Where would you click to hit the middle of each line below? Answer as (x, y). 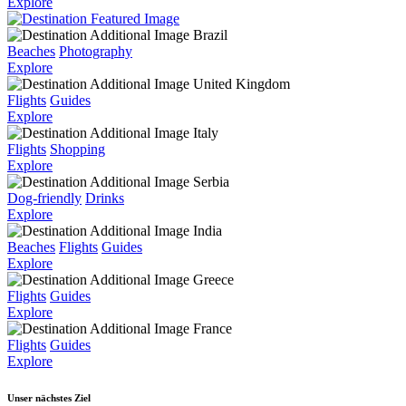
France (213, 329)
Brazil (210, 35)
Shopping (77, 150)
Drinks (105, 198)
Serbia (211, 182)
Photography (96, 52)
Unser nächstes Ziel (49, 398)
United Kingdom (242, 84)
